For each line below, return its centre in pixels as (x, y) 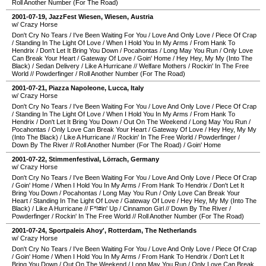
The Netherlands (171, 230)
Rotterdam (125, 230)
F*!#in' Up (104, 208)
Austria (142, 17)
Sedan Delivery (58, 66)
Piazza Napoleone (77, 88)
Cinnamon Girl (143, 208)
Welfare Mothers (163, 66)
